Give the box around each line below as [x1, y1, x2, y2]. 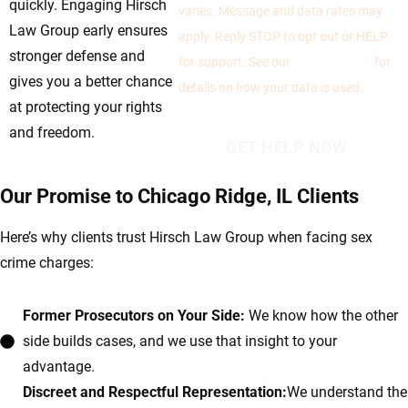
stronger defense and [9, 47, 145, 66]
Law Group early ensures [9, 22, 168, 40]
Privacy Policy [293, 55, 372, 70]
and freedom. [9, 124, 95, 142]
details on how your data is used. [178, 80, 364, 96]
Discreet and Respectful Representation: [23, 383, 287, 402]
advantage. [23, 358, 95, 376]
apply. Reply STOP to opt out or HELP [178, 29, 389, 45]
